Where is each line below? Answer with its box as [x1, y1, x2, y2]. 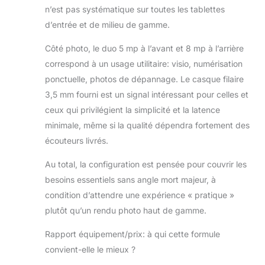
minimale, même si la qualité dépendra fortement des [45, 120, 250, 131]
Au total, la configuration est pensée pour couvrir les [45, 159, 247, 170]
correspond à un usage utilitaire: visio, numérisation [45, 59, 243, 69]
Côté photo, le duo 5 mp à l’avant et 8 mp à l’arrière [45, 43, 244, 54]
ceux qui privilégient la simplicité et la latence [45, 105, 220, 115]
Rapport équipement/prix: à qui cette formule [45, 229, 220, 240]
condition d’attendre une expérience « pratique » [45, 190, 234, 201]
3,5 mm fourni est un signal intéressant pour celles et [45, 89, 248, 100]
